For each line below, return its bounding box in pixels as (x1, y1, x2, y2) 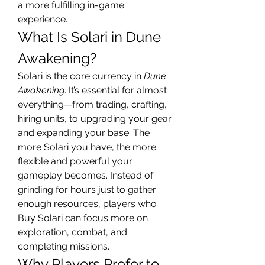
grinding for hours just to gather (18, 184, 156, 195)
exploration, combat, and (18, 227, 127, 238)
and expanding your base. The (18, 127, 150, 138)
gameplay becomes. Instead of (18, 170, 153, 181)
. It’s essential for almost (64, 85, 167, 96)
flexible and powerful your (18, 156, 132, 167)
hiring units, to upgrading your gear (18, 113, 172, 124)
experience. (18, 14, 67, 25)
